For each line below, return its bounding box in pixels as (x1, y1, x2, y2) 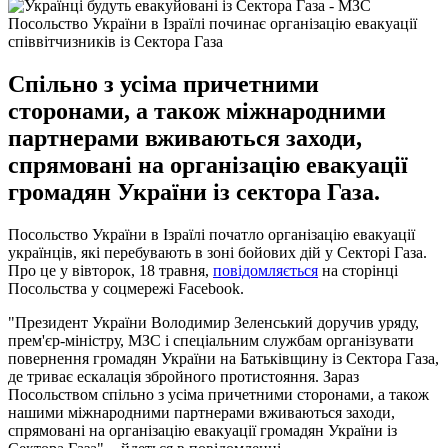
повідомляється (213, 261, 318, 279)
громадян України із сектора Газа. (8, 178, 380, 205)
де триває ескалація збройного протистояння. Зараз (8, 367, 359, 385)
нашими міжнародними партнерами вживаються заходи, (8, 403, 395, 421)
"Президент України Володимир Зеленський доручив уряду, (8, 313, 419, 331)
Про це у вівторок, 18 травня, (8, 261, 213, 279)
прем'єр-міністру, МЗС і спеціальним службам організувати (8, 331, 414, 349)
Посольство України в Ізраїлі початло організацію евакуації (8, 225, 415, 243)
